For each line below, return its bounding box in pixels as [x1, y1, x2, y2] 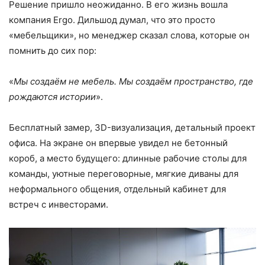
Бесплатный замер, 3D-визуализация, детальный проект [9, 121, 256, 133]
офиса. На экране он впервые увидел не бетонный [9, 137, 228, 148]
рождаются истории [9, 91, 96, 102]
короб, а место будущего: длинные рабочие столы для [9, 152, 247, 164]
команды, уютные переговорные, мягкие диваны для [9, 167, 238, 179]
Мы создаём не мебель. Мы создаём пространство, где [14, 75, 253, 87]
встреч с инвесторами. [9, 198, 108, 210]
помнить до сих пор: [9, 44, 96, 56]
